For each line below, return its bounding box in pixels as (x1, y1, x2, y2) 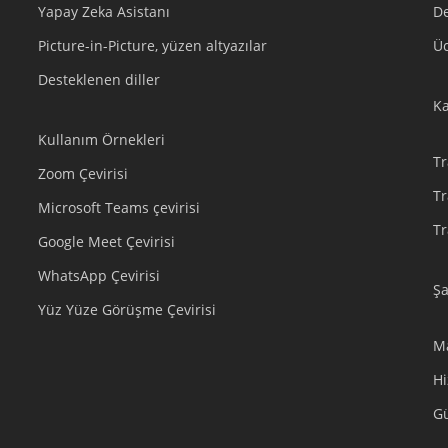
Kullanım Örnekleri (37, 130, 165, 149)
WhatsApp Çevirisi (37, 266, 160, 285)
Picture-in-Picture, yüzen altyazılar (37, 36, 267, 55)
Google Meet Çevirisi (37, 232, 175, 251)
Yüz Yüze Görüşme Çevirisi (37, 300, 216, 319)
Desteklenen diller (37, 70, 160, 89)
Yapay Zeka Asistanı (37, 2, 170, 21)
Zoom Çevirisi (37, 164, 128, 183)
